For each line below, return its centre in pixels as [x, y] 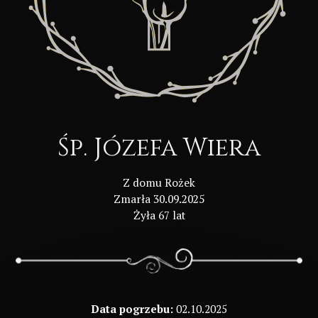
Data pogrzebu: [132, 308]
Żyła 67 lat [159, 215]
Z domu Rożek [159, 183]
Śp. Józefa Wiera [159, 148]
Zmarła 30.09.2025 [159, 199]
